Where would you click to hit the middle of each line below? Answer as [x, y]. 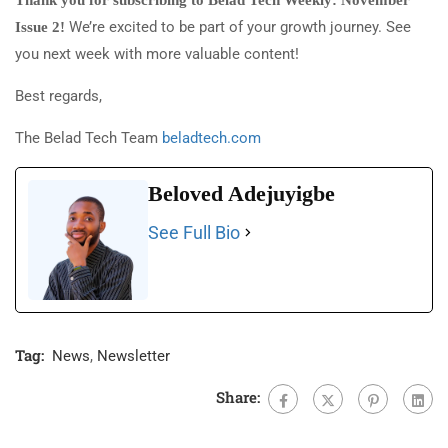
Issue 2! [40, 27]
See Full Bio [194, 233]
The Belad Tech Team [88, 138]
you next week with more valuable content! [157, 54]
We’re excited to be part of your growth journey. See [238, 27]
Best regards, [58, 96]
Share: [238, 397]
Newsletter [133, 356]
